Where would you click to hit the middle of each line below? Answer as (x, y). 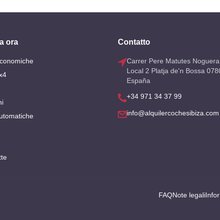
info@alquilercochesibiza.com (173, 113)
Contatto (134, 42)
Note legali (189, 195)
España (138, 81)
